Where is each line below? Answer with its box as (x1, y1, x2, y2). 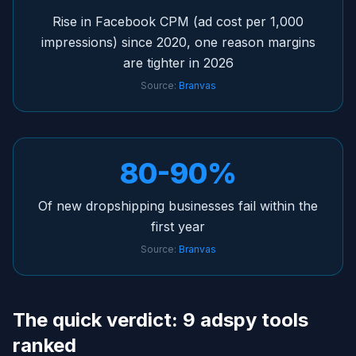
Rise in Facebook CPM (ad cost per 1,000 (52, 14, 304, 30)
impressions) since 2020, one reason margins (41, 34, 315, 51)
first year (151, 219, 205, 235)
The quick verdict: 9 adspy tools (13, 308, 308, 332)
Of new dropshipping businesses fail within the (38, 198, 318, 215)
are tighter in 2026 (122, 55, 234, 72)
